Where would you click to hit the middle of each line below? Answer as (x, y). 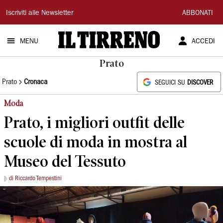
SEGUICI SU (171, 83)
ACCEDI (203, 42)
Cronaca (36, 82)
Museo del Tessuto (65, 161)
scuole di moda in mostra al (96, 142)
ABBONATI (198, 13)
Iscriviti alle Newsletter (40, 13)
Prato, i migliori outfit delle (94, 122)
